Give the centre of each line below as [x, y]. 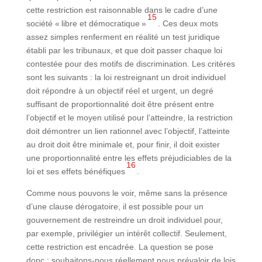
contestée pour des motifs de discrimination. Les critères [130, 63]
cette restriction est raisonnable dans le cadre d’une [122, 10]
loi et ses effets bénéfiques [75, 171]
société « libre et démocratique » [86, 23]
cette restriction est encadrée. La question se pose [120, 247]
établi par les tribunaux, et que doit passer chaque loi [124, 50]
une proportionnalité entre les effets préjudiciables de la [129, 158]
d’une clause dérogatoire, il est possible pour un [115, 206]
